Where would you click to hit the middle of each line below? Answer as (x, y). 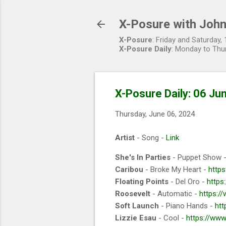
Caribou (129, 169)
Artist (125, 137)
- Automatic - (175, 193)
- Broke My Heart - (176, 169)
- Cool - (171, 218)
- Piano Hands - (187, 206)
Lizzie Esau (136, 218)
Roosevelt (133, 193)
